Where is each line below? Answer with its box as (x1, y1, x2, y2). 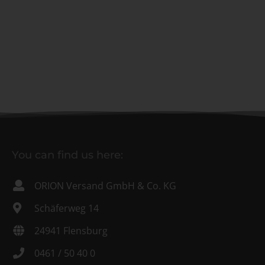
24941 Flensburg (34, 224, 108, 237)
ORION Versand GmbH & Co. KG (34, 179, 176, 192)
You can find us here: (12, 148, 123, 161)
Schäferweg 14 (34, 202, 99, 215)
